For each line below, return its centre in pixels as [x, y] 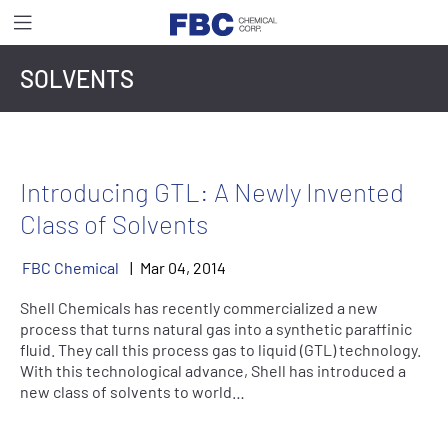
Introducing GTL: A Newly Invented [212, 191]
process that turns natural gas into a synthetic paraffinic [216, 328]
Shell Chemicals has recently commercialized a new [199, 307]
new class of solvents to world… [132, 391]
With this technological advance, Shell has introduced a [213, 370]
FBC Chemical [70, 267]
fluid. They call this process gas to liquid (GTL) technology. [220, 349]
